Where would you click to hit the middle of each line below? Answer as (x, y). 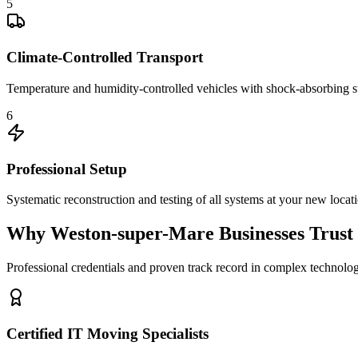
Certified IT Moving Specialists (107, 333)
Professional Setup (67, 169)
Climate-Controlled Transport (105, 58)
